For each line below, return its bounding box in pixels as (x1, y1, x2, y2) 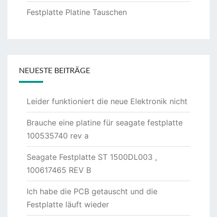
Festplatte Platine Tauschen (27, 7, 127, 17)
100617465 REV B (27, 165, 91, 175)
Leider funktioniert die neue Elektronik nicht (27, 96, 187, 106)
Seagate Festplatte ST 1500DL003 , (27, 152, 157, 162)
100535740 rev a (27, 130, 89, 140)
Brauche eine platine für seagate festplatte (27, 117, 183, 127)
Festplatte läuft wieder (27, 199, 109, 209)
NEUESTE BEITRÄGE (19, 66, 90, 75)
